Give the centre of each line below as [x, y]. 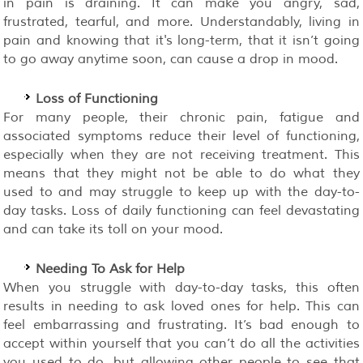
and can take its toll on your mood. [113, 229]
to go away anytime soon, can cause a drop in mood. [171, 59]
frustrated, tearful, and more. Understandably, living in [181, 21]
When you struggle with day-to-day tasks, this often [181, 287]
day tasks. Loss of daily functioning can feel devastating [181, 210]
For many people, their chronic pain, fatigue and [181, 117]
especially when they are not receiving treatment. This [181, 154]
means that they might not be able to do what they [181, 173]
